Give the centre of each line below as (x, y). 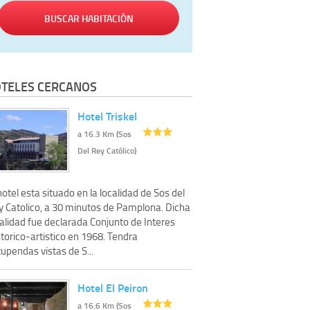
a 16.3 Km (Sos (104, 134)
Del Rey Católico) (107, 151)
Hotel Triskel (107, 116)
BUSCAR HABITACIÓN (89, 18)
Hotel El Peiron (113, 288)
